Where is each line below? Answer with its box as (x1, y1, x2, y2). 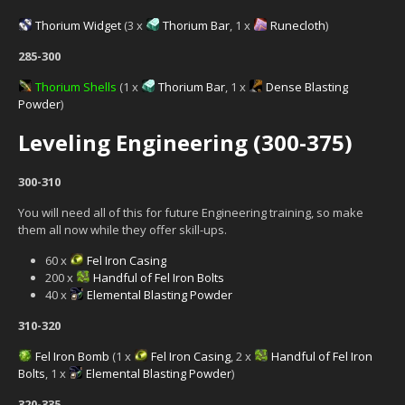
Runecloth (270, 16, 325, 33)
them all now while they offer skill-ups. (18, 221, 227, 238)
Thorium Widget (35, 16, 121, 33)
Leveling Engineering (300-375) (18, 127, 353, 157)
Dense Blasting (266, 78, 348, 95)
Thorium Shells (35, 78, 117, 95)
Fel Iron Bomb (35, 347, 109, 364)
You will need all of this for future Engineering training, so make (18, 203, 363, 221)
